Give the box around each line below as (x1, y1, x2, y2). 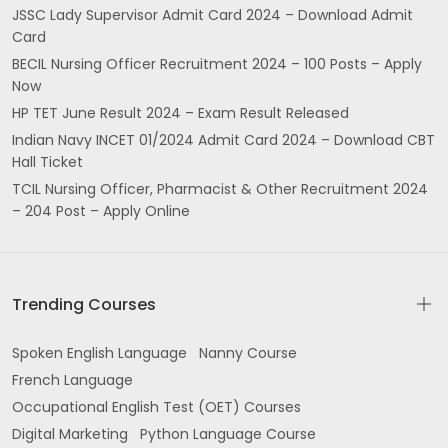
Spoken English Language (12, 343, 187, 363)
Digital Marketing (12, 424, 128, 444)
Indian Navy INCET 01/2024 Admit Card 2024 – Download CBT (12, 130, 435, 150)
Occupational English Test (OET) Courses (12, 397, 301, 417)
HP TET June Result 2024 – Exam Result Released (12, 103, 349, 123)
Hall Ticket (12, 152, 83, 172)
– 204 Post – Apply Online (12, 201, 190, 221)
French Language (12, 370, 133, 390)
